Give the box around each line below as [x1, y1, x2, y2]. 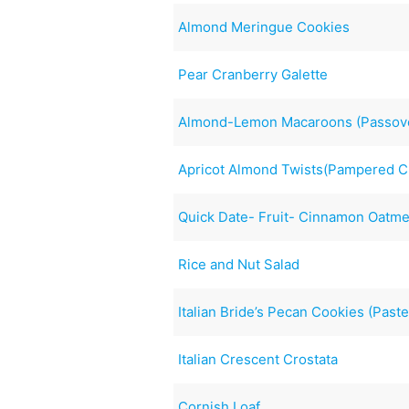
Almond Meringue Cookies [178, 17, 351, 36]
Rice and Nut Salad [178, 255, 300, 273]
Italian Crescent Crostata [178, 350, 339, 368]
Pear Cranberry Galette [178, 65, 329, 83]
